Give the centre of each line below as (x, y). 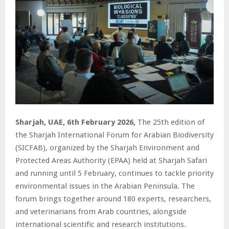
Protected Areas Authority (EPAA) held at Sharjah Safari (111, 160)
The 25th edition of (170, 122)
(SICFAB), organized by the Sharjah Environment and (107, 147)
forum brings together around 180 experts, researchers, (113, 199)
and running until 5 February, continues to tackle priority (114, 173)
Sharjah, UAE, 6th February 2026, (75, 122)
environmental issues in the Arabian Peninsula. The (105, 186)
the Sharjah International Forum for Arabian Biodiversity (114, 135)
